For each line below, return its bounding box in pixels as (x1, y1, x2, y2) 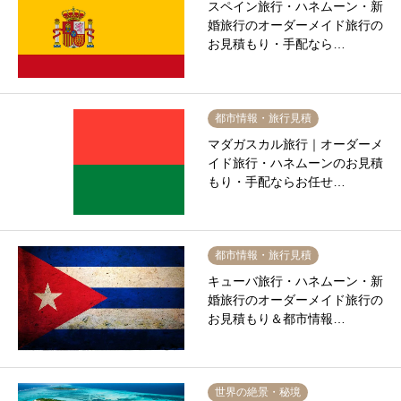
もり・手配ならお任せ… (207, 174, 346, 189)
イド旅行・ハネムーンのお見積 (207, 155, 383, 170)
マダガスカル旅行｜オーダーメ (207, 136, 383, 151)
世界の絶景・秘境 (214, 386, 301, 399)
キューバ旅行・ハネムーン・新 (207, 273, 383, 288)
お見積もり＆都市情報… (207, 311, 346, 326)
